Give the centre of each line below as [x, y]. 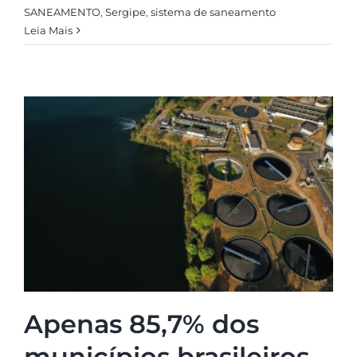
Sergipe [125, 12]
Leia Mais [48, 31]
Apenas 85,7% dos [141, 324]
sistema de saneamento [213, 12]
